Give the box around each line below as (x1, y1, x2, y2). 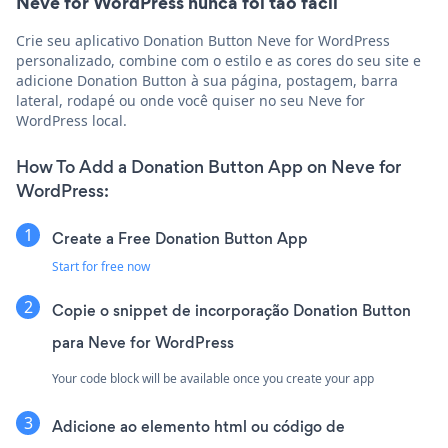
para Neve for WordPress (52, 332, 234, 354)
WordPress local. (16, 111, 127, 131)
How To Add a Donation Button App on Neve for (16, 155, 401, 180)
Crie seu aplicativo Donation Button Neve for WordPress (16, 31, 390, 51)
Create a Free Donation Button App (52, 228, 308, 250)
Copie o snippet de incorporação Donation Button (52, 300, 411, 322)
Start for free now (52, 258, 150, 276)
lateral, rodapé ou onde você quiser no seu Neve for (16, 91, 365, 111)
